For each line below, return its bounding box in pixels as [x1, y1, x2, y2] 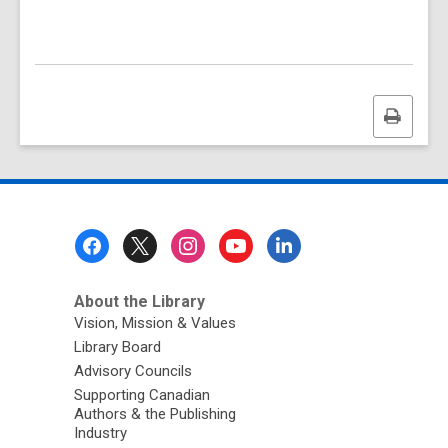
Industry [73, 424, 127, 442]
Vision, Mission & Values [73, 314, 236, 332]
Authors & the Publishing [73, 405, 236, 423]
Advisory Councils [73, 362, 192, 380]
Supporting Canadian [73, 386, 210, 404]
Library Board [73, 338, 161, 356]
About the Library [73, 292, 205, 311]
